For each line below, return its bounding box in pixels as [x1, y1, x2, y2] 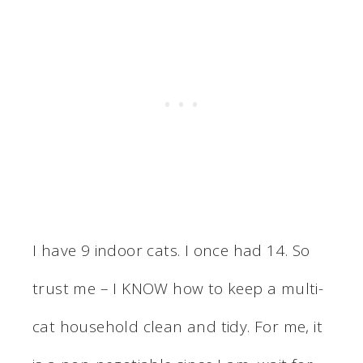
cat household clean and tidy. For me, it [32, 315, 322, 337]
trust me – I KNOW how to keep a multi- [32, 277, 324, 299]
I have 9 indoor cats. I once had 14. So [32, 239, 310, 261]
